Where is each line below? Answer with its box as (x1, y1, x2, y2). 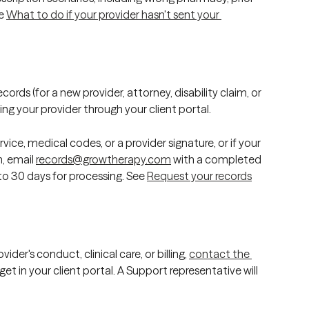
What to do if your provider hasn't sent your (6, 7, 221, 21)
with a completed (171, 152, 263, 166)
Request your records (147, 168, 252, 183)
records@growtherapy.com (36, 152, 171, 166)
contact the (189, 247, 252, 261)
